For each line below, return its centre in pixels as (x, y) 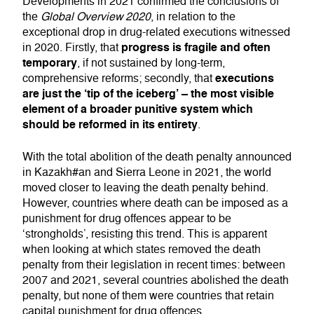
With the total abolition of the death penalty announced (157, 157)
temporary (50, 62)
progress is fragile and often (196, 47)
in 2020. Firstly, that (72, 47)
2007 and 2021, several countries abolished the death (156, 280)
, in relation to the (193, 16)
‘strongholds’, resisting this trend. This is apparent (145, 234)
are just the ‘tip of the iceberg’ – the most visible (148, 93)
